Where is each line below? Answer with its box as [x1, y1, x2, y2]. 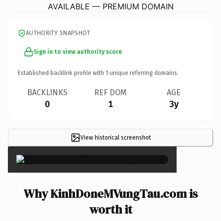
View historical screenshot [80, 134, 151, 141]
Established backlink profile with [18, 69, 106, 76]
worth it [89, 201, 132, 218]
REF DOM [94, 87, 127, 97]
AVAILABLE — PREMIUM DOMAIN [47, 1, 174, 11]
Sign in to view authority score [34, 48, 122, 55]
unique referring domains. [108, 69, 179, 76]
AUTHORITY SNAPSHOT [26, 29, 91, 37]
